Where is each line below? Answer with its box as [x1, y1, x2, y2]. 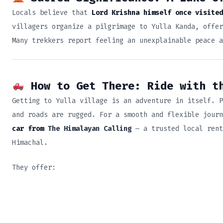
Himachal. [12, 137, 48, 147]
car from [12, 123, 48, 133]
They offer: [12, 163, 56, 173]
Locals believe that [12, 8, 92, 18]
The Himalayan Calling [48, 123, 131, 133]
